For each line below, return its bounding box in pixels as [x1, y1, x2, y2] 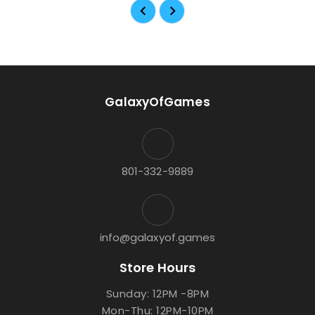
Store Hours [119, 259, 196, 277]
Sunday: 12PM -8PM [105, 286, 210, 302]
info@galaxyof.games [99, 230, 216, 245]
